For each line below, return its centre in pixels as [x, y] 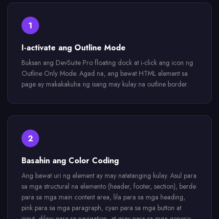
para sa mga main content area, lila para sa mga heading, [103, 197]
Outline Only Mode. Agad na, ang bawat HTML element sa [105, 73]
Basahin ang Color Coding [70, 161]
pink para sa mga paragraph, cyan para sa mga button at [101, 208]
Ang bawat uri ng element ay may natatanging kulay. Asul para [109, 175]
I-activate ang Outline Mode [74, 48]
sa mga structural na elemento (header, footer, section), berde [109, 186]
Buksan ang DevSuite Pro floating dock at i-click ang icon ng [107, 63]
